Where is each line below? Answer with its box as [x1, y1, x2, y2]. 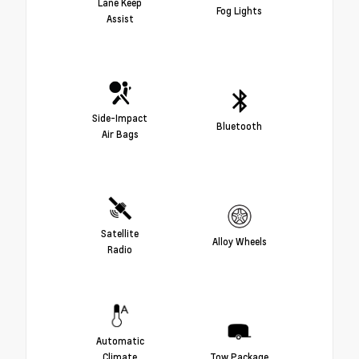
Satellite [101, 227, 139, 240]
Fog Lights [216, 4, 262, 18]
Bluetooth [216, 119, 262, 133]
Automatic [95, 334, 144, 348]
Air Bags [101, 127, 139, 141]
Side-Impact [92, 111, 147, 125]
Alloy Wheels [212, 235, 267, 248]
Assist [106, 12, 134, 26]
